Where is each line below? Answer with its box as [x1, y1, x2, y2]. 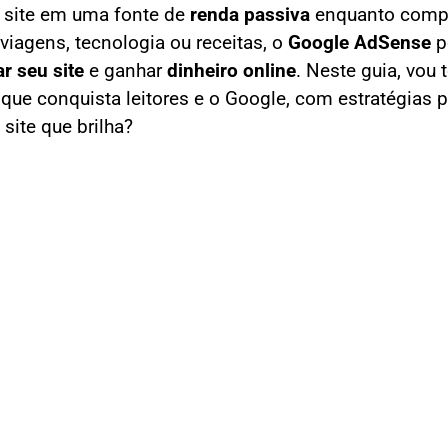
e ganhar [84, 60, 167, 83]
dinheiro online [167, 60, 296, 83]
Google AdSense [288, 32, 431, 55]
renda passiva [190, 4, 310, 27]
